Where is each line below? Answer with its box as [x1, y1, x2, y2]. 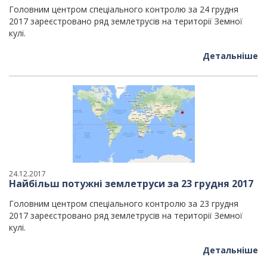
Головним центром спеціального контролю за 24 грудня [9, 4, 238, 15]
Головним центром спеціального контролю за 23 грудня [9, 198, 238, 209]
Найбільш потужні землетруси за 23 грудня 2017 [9, 177, 253, 190]
